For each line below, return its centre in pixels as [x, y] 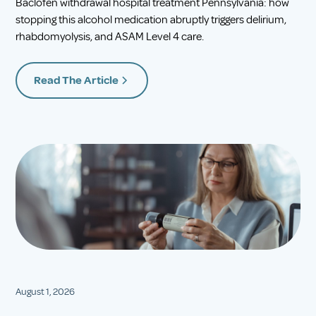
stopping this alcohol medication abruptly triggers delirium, [151, 19]
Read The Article [77, 80]
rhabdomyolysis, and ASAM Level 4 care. [110, 36]
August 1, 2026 [45, 291]
